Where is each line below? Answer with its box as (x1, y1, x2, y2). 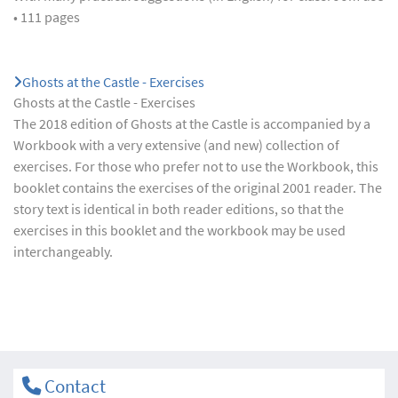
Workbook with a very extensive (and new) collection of (13, 135, 339, 154)
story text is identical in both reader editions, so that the (13, 199, 344, 218)
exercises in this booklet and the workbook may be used (13, 220, 346, 239)
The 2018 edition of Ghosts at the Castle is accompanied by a (13, 114, 370, 132)
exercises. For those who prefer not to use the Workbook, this (13, 156, 378, 175)
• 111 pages (13, 7, 80, 26)
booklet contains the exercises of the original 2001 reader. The (13, 178, 382, 196)
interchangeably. (13, 242, 113, 260)
